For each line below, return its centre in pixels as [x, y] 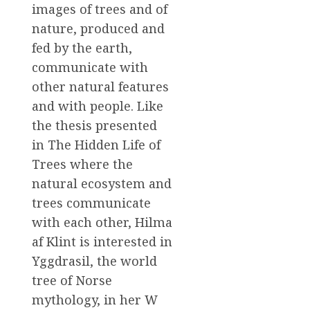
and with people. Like [98, 106]
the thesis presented [94, 126]
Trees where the [82, 164]
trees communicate [91, 203]
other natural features [100, 87]
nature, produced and [98, 29]
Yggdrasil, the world [94, 261]
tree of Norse [72, 281]
